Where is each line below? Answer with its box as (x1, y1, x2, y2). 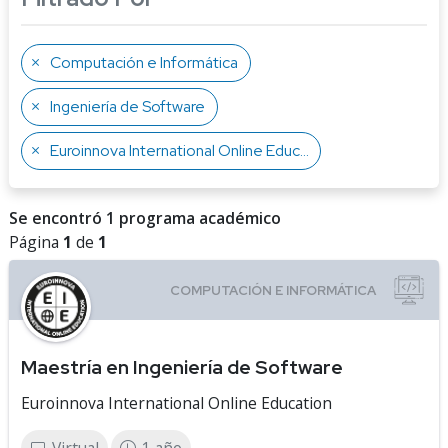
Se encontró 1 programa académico (9, 207, 281, 229)
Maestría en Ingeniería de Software (21, 354, 343, 380)
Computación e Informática (50, 52, 238, 73)
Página (9, 231, 63, 253)
